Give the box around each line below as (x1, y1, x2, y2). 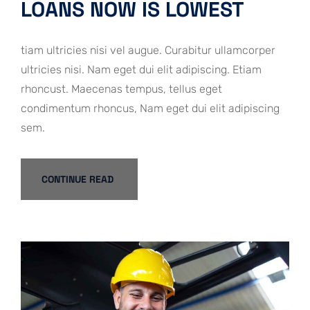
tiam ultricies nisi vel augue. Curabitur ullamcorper (21, 43, 275, 57)
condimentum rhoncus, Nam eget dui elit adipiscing (21, 101, 280, 115)
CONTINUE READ (42, 172, 113, 185)
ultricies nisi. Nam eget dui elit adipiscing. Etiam (21, 62, 262, 76)
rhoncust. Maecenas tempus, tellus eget (21, 82, 222, 95)
